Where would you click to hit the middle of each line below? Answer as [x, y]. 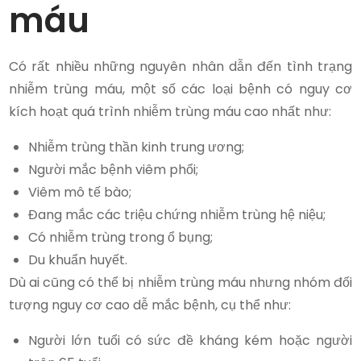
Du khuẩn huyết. [78, 259]
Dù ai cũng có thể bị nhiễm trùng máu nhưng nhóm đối [180, 282]
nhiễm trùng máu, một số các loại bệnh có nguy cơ [180, 89]
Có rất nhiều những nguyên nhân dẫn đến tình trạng [180, 66]
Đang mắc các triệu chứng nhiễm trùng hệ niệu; [177, 214]
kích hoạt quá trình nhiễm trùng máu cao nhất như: [170, 111]
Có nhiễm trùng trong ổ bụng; [121, 237]
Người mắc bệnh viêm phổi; [114, 169]
